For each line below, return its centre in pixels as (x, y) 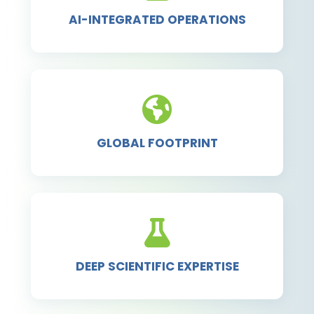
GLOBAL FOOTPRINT (157, 143)
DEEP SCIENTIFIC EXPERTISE (157, 267)
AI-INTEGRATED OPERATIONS (157, 20)
